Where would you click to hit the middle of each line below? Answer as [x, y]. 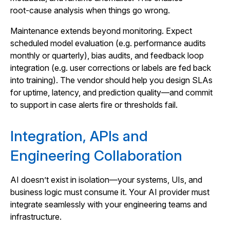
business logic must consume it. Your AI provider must [110, 192]
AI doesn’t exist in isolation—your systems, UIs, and [106, 180]
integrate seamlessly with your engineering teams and [109, 204]
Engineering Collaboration [96, 156]
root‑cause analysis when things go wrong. [90, 10]
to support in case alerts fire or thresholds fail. [94, 105]
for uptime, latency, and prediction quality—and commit [111, 92]
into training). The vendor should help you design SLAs [111, 80]
